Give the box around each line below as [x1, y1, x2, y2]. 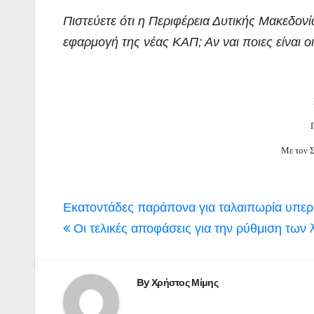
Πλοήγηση [62, 194, 167, 222]
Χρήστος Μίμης [151, 275, 218, 289]
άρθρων [62, 219, 142, 247]
